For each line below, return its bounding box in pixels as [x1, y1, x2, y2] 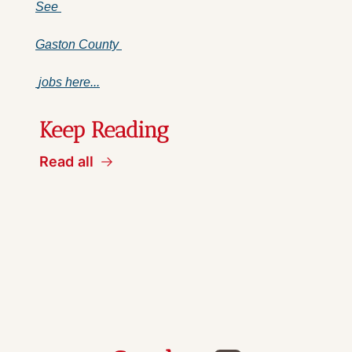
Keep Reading [39, 117, 169, 144]
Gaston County [35, 38, 122, 52]
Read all [39, 153, 93, 170]
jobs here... [38, 75, 100, 90]
